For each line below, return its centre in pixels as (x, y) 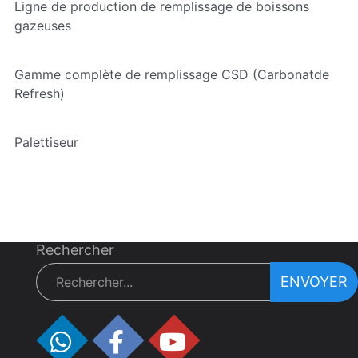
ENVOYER (314, 282)
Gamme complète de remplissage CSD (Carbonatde (171, 74)
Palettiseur (46, 142)
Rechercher (75, 250)
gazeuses (42, 26)
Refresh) (39, 93)
